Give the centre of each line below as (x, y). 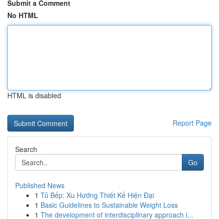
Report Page (192, 123)
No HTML (23, 15)
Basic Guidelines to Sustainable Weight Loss (109, 205)
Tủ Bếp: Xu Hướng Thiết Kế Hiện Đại (97, 195)
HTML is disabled (34, 95)
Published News (40, 185)
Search (26, 149)
